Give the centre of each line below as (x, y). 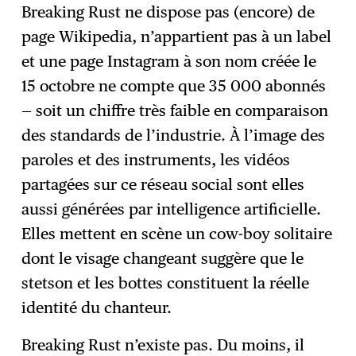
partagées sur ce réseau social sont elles (163, 185)
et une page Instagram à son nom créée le (169, 62)
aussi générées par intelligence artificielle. (172, 209)
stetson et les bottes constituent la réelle (166, 283)
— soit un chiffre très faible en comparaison (175, 111)
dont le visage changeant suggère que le (163, 259)
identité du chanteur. (97, 308)
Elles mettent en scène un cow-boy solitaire (177, 234)
